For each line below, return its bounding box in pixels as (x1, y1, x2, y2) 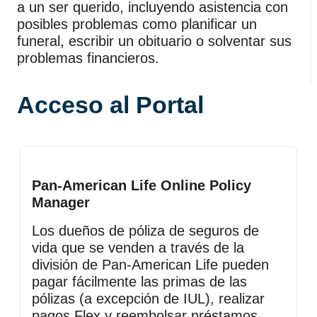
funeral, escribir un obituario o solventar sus (17, 33, 292, 49)
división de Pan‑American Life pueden (32, 257, 269, 272)
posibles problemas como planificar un (17, 16, 257, 32)
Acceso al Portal (17, 91, 204, 118)
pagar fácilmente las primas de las (32, 274, 247, 289)
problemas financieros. (17, 50, 159, 66)
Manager (32, 195, 90, 210)
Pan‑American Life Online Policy (32, 178, 251, 193)
